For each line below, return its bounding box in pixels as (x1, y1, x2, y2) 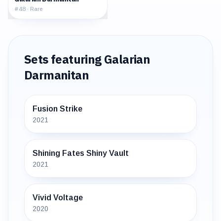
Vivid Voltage (33, 193, 83, 202)
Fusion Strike (33, 105, 82, 113)
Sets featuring (24, 51, 104, 67)
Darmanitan (24, 67, 89, 83)
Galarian (104, 51, 150, 67)
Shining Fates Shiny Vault (33, 149, 129, 157)
